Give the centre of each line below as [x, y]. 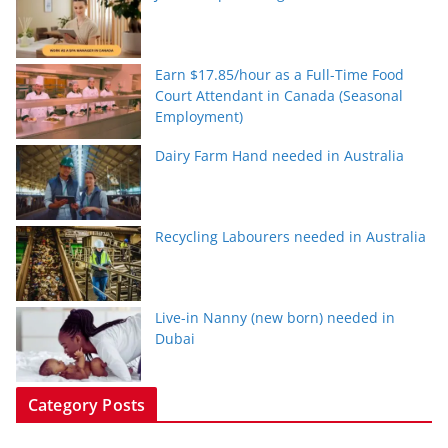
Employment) [199, 117]
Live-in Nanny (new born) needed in [275, 318]
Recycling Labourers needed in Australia [290, 237]
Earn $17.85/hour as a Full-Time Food [279, 75]
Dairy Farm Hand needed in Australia [279, 156]
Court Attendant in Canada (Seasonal [279, 96]
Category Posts [87, 405]
